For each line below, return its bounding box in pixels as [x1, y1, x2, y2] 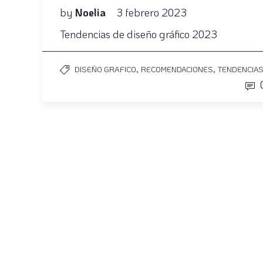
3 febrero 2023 [116, 5, 187, 20]
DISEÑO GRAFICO [75, 64, 136, 75]
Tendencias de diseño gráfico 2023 [60, 27, 217, 42]
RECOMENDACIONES [141, 64, 213, 75]
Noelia [75, 5, 109, 20]
